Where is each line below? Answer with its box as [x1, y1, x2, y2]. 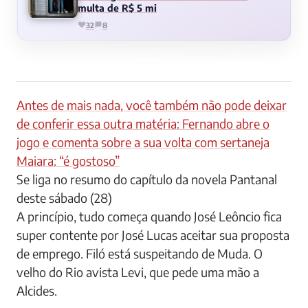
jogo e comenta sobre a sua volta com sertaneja [16, 133, 269, 150]
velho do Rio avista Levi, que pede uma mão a [16, 263, 259, 280]
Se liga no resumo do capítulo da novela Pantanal [16, 170, 277, 187]
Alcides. [16, 282, 57, 298]
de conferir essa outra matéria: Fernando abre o [16, 115, 269, 131]
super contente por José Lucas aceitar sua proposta [16, 226, 289, 243]
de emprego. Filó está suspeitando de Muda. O [16, 245, 263, 261]
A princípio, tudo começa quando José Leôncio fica [16, 208, 282, 224]
